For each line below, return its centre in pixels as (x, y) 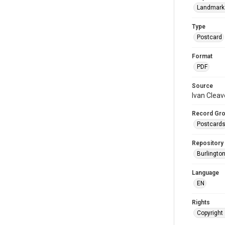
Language (205, 173)
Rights (201, 202)
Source (202, 86)
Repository (208, 143)
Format (202, 56)
